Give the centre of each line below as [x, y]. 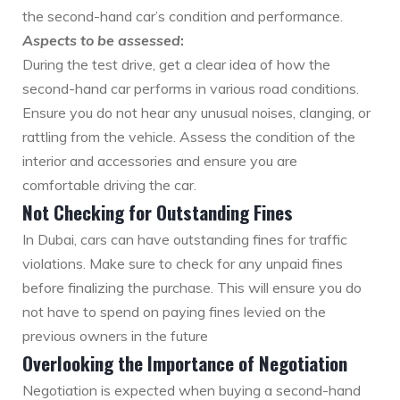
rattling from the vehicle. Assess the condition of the [189, 137]
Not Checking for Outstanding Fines [158, 212]
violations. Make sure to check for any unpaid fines [183, 264]
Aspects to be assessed [101, 41]
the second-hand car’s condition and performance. [183, 17]
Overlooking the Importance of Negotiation [185, 363]
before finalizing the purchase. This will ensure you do [192, 288]
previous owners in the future [115, 336]
